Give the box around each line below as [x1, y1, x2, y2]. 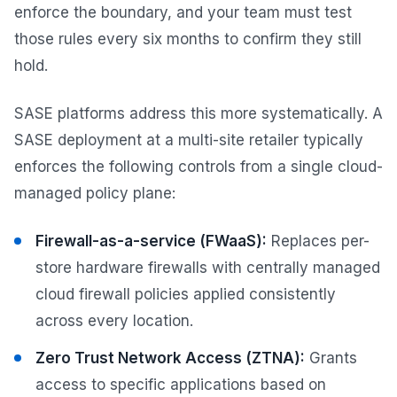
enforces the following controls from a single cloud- [14, 157, 383, 175]
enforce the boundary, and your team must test [14, 3, 352, 21]
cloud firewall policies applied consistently [35, 284, 336, 303]
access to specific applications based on [35, 375, 326, 393]
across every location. [35, 311, 193, 330]
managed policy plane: [14, 183, 175, 202]
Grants [305, 348, 357, 367]
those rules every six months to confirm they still [14, 29, 362, 48]
